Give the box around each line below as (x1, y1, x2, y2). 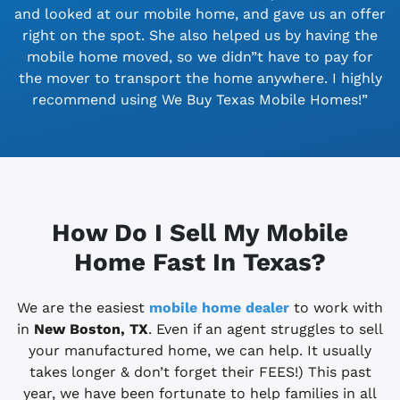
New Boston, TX (34, 321, 148, 338)
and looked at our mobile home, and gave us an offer (14, 5, 386, 23)
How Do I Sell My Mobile (52, 218, 348, 248)
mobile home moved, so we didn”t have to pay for (27, 48, 373, 66)
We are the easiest (17, 299, 149, 317)
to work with (289, 299, 383, 317)
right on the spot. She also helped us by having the (22, 27, 378, 45)
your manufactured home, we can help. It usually (29, 342, 371, 360)
